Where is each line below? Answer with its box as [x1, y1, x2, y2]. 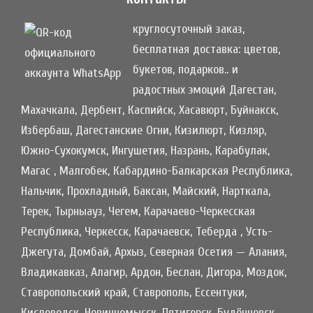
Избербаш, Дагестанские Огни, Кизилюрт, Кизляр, [21, 122, 266, 138]
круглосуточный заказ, [133, 21, 245, 36]
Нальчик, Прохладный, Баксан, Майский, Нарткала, [21, 183, 270, 198]
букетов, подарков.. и [133, 61, 238, 77]
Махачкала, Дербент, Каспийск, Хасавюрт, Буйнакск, [21, 102, 278, 117]
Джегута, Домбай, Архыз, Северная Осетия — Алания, [21, 244, 286, 259]
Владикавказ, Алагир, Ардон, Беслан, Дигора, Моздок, [21, 264, 286, 279]
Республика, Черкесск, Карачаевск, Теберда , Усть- [21, 224, 272, 239]
